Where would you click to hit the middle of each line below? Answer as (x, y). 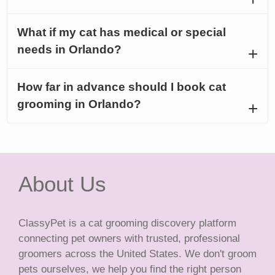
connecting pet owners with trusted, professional (129, 238)
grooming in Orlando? (79, 104)
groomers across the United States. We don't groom (137, 254)
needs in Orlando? (70, 49)
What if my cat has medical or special (122, 32)
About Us (62, 184)
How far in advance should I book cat (122, 87)
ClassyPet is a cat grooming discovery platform (127, 223)
